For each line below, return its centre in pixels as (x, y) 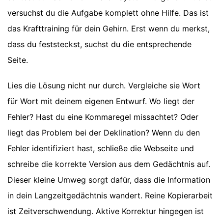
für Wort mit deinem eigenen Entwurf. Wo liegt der (101, 101)
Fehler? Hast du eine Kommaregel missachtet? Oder (103, 117)
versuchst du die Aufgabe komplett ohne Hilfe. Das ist (108, 13)
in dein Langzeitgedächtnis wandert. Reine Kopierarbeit (110, 196)
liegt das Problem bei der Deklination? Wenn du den (104, 133)
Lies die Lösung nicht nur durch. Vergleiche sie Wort (104, 86)
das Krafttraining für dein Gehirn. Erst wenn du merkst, (109, 29)
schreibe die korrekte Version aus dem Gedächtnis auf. (109, 164)
